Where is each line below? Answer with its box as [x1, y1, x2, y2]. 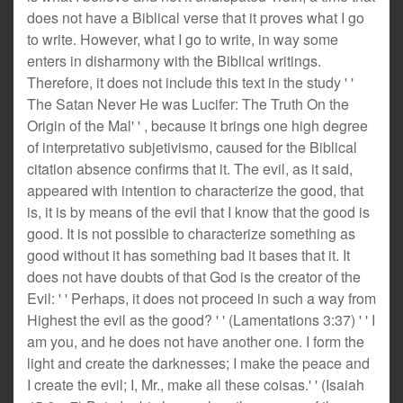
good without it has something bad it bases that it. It [27, 245, 350, 265]
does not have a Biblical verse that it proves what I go [27, 7, 364, 28]
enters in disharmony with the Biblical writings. [27, 50, 321, 71]
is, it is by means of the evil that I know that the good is [27, 201, 370, 222]
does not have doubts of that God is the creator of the [27, 266, 361, 287]
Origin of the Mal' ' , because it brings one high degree [27, 115, 368, 136]
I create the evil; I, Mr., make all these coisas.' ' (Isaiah [27, 374, 364, 395]
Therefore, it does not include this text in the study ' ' [27, 72, 354, 93]
